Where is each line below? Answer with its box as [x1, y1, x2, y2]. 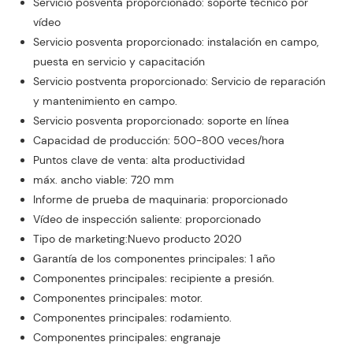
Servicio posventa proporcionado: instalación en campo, [32, 35, 318, 50]
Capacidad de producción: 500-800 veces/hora [32, 133, 284, 148]
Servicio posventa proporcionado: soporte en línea [32, 113, 289, 128]
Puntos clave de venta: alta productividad [32, 153, 245, 168]
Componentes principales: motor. [32, 291, 203, 306]
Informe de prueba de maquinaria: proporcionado [32, 192, 288, 207]
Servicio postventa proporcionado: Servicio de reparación [32, 74, 325, 89]
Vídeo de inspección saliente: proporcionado [32, 212, 261, 227]
